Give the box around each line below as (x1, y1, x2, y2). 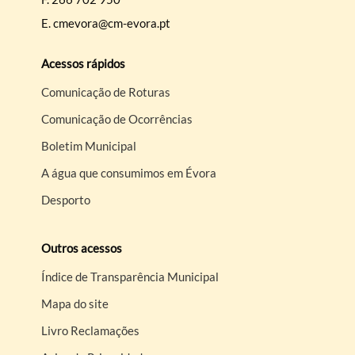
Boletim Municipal (41, 138, 137, 153)
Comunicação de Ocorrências (41, 111, 193, 126)
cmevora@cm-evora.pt (53, 15, 171, 30)
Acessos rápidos (41, 55, 126, 71)
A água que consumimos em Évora (41, 165, 217, 180)
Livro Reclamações (41, 323, 140, 338)
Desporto (41, 192, 91, 207)
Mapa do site (41, 296, 109, 311)
